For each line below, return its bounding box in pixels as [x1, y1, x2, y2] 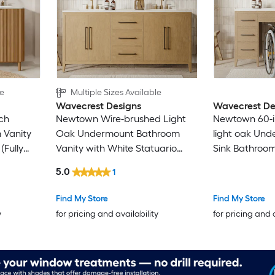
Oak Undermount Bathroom [55, 128, 180, 140]
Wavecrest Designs [55, 100, 141, 112]
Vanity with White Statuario [55, 142, 177, 155]
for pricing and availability [55, 208, 158, 219]
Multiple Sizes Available [70, 87, 161, 98]
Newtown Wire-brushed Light [55, 113, 186, 125]
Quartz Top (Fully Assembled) [55, 157, 185, 169]
